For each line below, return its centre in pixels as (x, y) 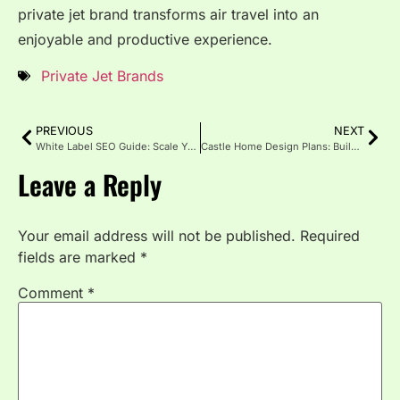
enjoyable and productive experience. (145, 40)
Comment (53, 292)
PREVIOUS (64, 130)
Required (330, 235)
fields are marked (79, 257)
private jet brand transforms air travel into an (168, 15)
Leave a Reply (90, 184)
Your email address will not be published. (157, 235)
